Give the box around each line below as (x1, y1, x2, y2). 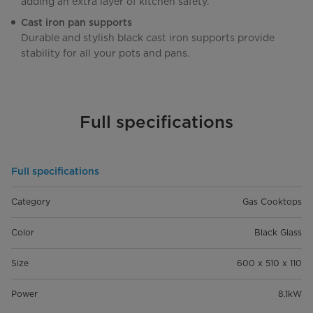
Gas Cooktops (242, 196, 302, 208)
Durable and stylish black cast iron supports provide (21, 32, 275, 44)
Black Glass (254, 227, 302, 238)
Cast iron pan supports (21, 17, 132, 29)
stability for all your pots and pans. (21, 48, 189, 59)
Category (11, 196, 50, 208)
